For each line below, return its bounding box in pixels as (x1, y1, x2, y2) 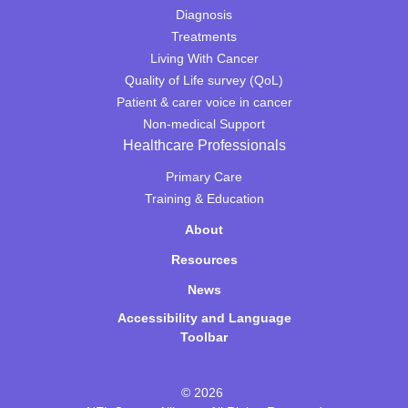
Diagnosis (176, 7, 232, 22)
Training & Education (144, 191, 264, 206)
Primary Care (166, 169, 242, 184)
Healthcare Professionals (122, 138, 286, 153)
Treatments (171, 29, 237, 44)
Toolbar (180, 330, 228, 344)
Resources (170, 252, 238, 267)
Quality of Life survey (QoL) (125, 73, 283, 87)
